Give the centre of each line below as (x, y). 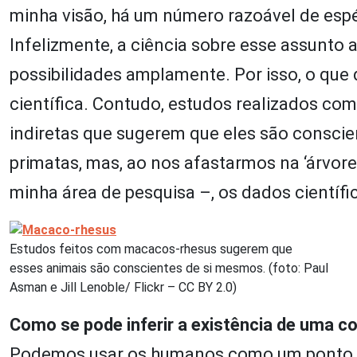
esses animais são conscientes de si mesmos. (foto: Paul (169, 268)
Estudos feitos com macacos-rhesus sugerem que (151, 249)
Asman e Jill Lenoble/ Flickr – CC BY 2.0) (123, 287)
